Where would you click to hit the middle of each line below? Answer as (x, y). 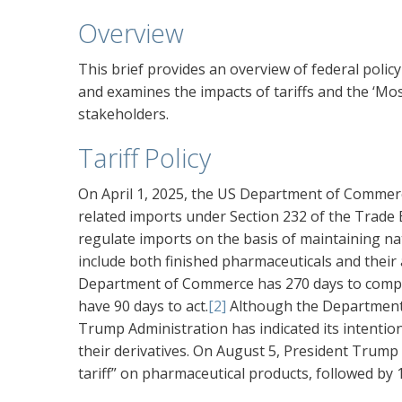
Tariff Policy (144, 158)
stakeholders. (123, 114)
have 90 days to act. (143, 306)
